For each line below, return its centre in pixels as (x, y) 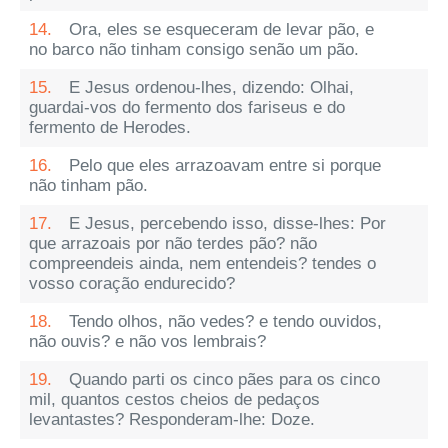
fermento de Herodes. (110, 127)
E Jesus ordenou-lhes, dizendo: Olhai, (211, 87)
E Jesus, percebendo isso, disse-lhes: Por (227, 223)
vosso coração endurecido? (132, 283)
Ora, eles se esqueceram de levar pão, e (221, 29)
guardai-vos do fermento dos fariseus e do (187, 107)
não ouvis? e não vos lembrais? (147, 341)
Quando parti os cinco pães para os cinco (224, 379)
